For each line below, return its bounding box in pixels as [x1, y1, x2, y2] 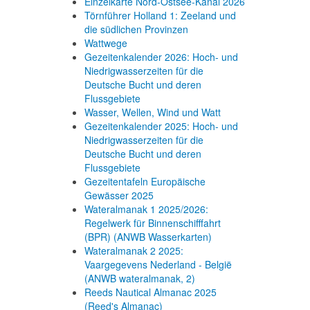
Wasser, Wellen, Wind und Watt [84, 105, 221, 119]
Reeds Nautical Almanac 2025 [84, 285, 217, 299]
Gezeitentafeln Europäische [84, 174, 206, 188]
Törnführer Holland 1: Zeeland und [84, 8, 236, 22]
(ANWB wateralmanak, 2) [84, 271, 195, 285]
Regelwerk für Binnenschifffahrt [84, 216, 221, 230]
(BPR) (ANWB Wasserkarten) [84, 230, 212, 244]
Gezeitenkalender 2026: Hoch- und [84, 50, 238, 64]
